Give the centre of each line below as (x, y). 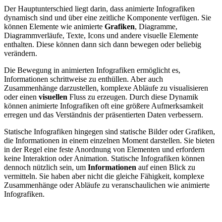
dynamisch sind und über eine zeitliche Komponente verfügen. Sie (108, 17)
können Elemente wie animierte (54, 26)
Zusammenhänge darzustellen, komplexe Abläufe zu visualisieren (106, 88)
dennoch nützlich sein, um (46, 167)
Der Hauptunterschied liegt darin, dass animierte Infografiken (99, 8)
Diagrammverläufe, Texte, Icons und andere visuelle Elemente (101, 35)
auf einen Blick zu (166, 167)
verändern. (21, 53)
